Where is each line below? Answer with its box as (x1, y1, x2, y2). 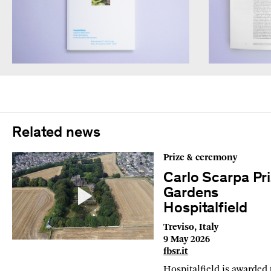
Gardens (163, 186, 219, 202)
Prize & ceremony (163, 153, 238, 163)
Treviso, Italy (163, 223, 219, 233)
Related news (12, 126, 100, 142)
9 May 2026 (163, 235, 211, 245)
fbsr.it (163, 247, 189, 257)
